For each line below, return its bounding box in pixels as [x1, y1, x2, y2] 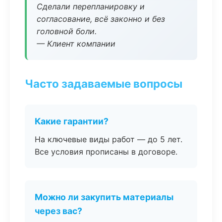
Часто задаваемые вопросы [25, 77, 182, 90]
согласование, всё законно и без [37, 14, 165, 24]
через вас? [35, 206, 82, 216]
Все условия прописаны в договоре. [35, 147, 177, 157]
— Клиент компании [37, 39, 115, 49]
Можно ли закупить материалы [35, 192, 173, 202]
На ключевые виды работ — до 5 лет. [35, 134, 182, 144]
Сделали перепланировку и [37, 1, 145, 11]
